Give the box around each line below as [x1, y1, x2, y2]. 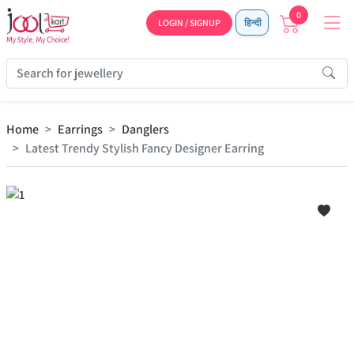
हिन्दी [243, 17, 262, 28]
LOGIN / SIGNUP [158, 17, 220, 28]
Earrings [58, 121, 103, 137]
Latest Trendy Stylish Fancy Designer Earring [25, 140, 264, 156]
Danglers [122, 121, 169, 137]
